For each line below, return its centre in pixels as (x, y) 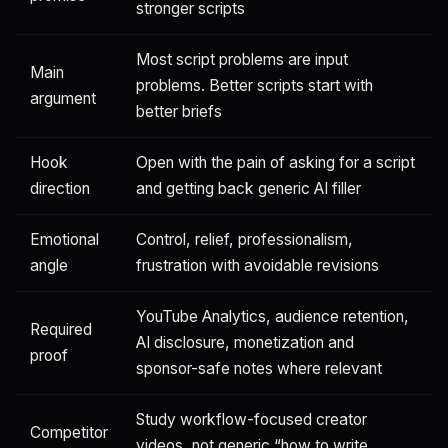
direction (60, 188)
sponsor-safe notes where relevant (259, 368)
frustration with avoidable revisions (257, 265)
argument (63, 98)
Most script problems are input (242, 59)
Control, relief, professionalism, (244, 239)
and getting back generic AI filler (248, 188)
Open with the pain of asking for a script (275, 162)
